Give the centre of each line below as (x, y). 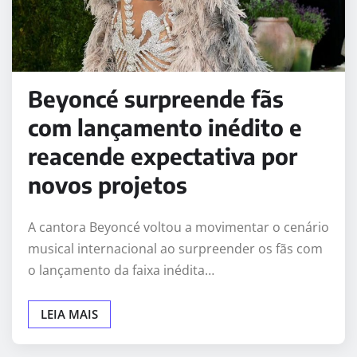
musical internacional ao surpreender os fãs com (175, 249)
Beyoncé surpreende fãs (156, 99)
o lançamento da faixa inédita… (121, 271)
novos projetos (108, 185)
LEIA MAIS (69, 314)
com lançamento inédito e (165, 127)
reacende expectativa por (163, 156)
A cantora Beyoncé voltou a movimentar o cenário (178, 228)
